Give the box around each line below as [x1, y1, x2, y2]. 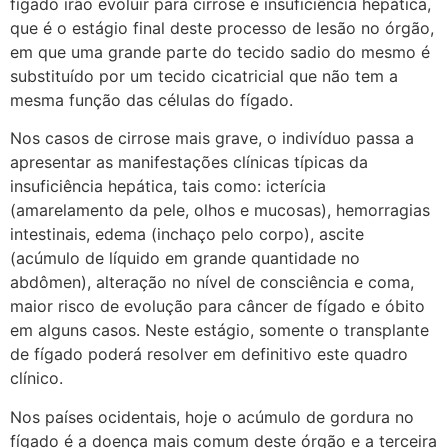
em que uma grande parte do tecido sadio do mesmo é [10, 41, 430, 62]
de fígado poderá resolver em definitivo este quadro [10, 344, 408, 365]
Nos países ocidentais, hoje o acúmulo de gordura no [10, 406, 414, 427]
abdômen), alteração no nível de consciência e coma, [10, 272, 414, 293]
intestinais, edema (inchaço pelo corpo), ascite [10, 224, 364, 245]
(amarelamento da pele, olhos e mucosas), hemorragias [10, 200, 430, 221]
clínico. [10, 368, 63, 389]
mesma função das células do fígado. [10, 89, 293, 110]
